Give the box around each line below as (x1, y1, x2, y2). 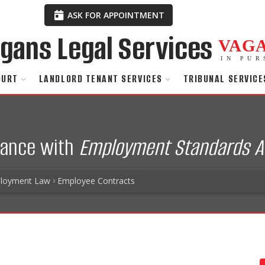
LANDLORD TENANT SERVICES (38, 72, 163, 86)
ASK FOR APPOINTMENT (65, 9, 165, 21)
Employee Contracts (57, 174, 135, 186)
